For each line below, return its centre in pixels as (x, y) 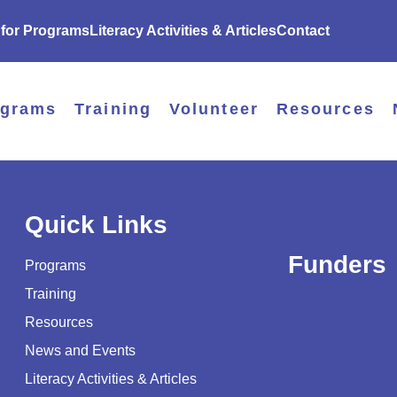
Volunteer (214, 109)
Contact (304, 31)
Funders (337, 265)
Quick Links (97, 225)
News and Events (81, 351)
